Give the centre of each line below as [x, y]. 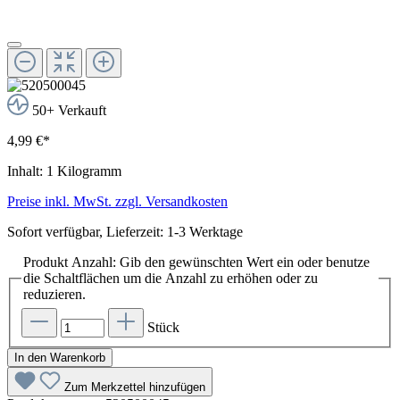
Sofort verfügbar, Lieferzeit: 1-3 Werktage [125, 232]
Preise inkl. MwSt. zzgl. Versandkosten [117, 202]
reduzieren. [54, 295]
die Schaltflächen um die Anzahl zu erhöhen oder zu [171, 279]
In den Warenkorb [60, 357]
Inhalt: [27, 171]
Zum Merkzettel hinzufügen [135, 387]
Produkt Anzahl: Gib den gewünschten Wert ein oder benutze [196, 262]
